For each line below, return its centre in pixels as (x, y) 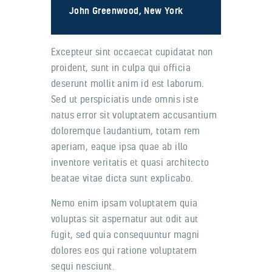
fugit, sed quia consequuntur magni (125, 234)
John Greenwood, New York (126, 10)
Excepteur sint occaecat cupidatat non (132, 51)
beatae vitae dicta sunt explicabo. (122, 178)
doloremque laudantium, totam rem (126, 130)
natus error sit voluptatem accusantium (134, 114)
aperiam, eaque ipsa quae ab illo (120, 146)
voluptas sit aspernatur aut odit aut (125, 218)
